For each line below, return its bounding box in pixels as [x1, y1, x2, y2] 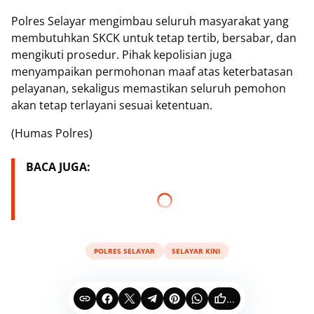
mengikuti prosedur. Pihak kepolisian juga [11, 47, 232, 63]
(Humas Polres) [11, 125, 93, 142]
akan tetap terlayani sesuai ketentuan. [11, 97, 212, 114]
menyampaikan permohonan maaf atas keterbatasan [11, 64, 293, 80]
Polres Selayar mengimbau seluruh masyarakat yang [11, 13, 289, 29]
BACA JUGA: [26, 159, 90, 175]
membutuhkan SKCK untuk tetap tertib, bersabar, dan [11, 30, 296, 46]
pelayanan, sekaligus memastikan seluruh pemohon [11, 81, 286, 97]
